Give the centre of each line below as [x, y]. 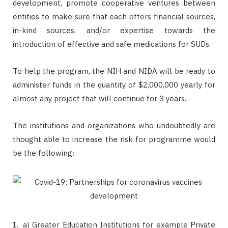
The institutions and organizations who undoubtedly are [114, 125]
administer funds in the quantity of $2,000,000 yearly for [114, 84]
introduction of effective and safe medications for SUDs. [112, 44]
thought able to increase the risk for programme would [114, 139]
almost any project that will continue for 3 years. [99, 98]
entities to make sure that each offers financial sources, [114, 16]
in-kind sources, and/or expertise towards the [114, 30]
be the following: [44, 153]
